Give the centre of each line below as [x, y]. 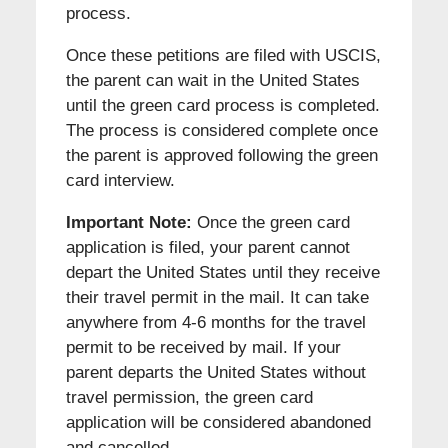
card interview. [120, 181]
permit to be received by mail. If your [203, 348]
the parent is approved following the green [221, 156]
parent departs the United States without [215, 373]
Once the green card [270, 223]
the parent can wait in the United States [212, 81]
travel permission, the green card [189, 398]
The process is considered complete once [221, 131]
